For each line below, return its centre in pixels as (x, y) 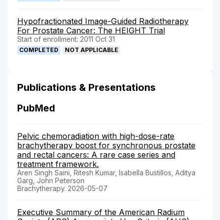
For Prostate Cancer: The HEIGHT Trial (91, 30)
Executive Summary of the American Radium (101, 212)
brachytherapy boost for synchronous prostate (106, 145)
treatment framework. (58, 164)
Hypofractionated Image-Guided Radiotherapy (103, 21)
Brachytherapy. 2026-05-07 (62, 188)
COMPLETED (39, 50)
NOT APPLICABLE (92, 50)
